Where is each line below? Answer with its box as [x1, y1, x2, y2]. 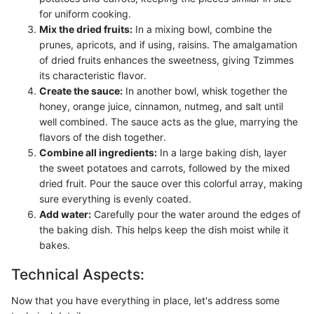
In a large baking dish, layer [157, 146, 287, 158]
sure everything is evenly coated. [39, 192, 191, 205]
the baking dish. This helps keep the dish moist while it [39, 223, 289, 235]
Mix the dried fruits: [39, 22, 132, 35]
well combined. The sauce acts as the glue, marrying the [39, 115, 298, 128]
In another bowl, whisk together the [123, 84, 287, 97]
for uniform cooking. [39, 7, 131, 20]
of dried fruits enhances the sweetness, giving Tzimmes [39, 53, 294, 66]
